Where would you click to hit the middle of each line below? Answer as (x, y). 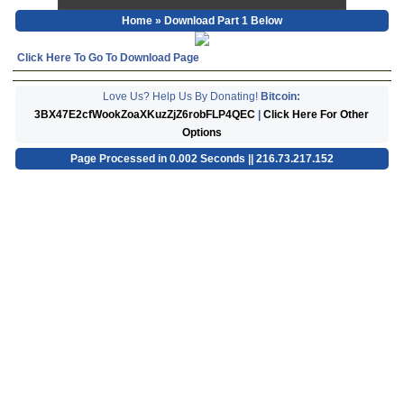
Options (202, 132)
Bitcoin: (281, 96)
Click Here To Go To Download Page (108, 57)
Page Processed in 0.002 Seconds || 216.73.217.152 (202, 158)
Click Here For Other (317, 114)
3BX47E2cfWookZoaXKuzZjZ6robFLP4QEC (145, 114)
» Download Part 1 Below (217, 20)
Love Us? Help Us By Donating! (182, 96)
